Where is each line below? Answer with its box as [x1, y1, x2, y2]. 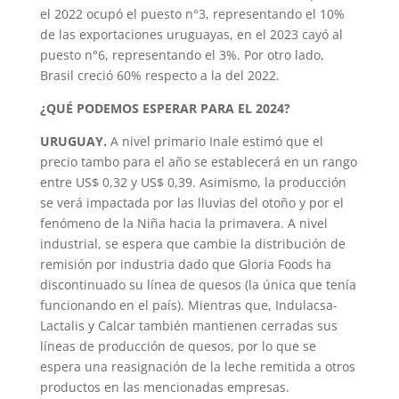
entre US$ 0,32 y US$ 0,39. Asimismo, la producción [39, 174, 346, 191]
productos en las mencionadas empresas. [39, 379, 289, 396]
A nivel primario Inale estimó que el [110, 133, 323, 151]
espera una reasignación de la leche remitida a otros [39, 358, 355, 376]
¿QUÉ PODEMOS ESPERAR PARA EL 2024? [39, 100, 290, 118]
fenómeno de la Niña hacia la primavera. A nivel [39, 215, 328, 232]
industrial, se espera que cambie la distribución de [39, 235, 346, 253]
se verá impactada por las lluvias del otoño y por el [39, 194, 344, 212]
